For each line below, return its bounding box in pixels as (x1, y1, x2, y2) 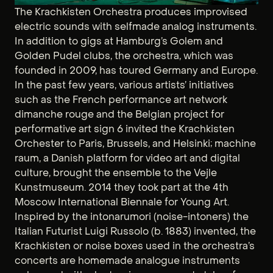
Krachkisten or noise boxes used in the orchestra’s (15, 239, 255, 253)
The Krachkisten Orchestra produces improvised (15, 5, 247, 19)
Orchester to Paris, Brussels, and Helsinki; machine (15, 137, 256, 151)
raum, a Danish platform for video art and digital (15, 152, 240, 165)
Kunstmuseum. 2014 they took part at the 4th (15, 181, 229, 194)
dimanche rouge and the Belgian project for (15, 108, 224, 121)
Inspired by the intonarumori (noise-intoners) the (15, 210, 249, 224)
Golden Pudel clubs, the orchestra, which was (15, 49, 233, 63)
